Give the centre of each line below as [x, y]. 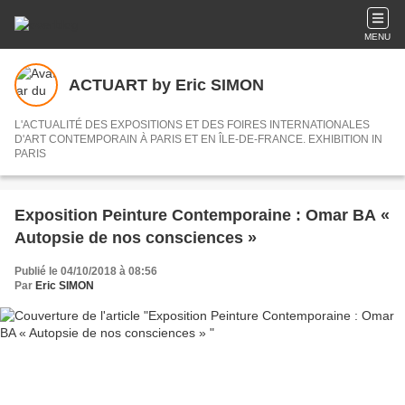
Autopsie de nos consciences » [136, 238]
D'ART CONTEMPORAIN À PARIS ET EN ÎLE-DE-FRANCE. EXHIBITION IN [117, 139]
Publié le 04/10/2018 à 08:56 [86, 271]
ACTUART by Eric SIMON [166, 85]
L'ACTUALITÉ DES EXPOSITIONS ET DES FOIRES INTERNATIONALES [192, 125]
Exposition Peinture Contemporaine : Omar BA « [202, 215]
